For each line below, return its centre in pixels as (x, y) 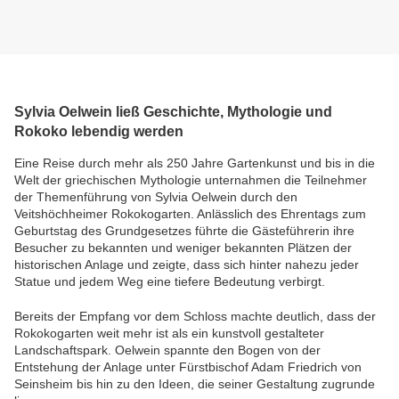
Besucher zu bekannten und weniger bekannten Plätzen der (183, 247)
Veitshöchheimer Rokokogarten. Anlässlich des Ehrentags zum (190, 213)
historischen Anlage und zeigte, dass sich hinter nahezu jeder (187, 264)
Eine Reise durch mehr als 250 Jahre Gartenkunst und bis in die (195, 163)
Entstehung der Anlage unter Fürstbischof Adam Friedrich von (188, 366)
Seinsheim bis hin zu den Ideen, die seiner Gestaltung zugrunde (195, 383)
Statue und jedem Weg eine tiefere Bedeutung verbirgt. (170, 281)
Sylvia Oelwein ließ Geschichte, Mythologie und (173, 111)
